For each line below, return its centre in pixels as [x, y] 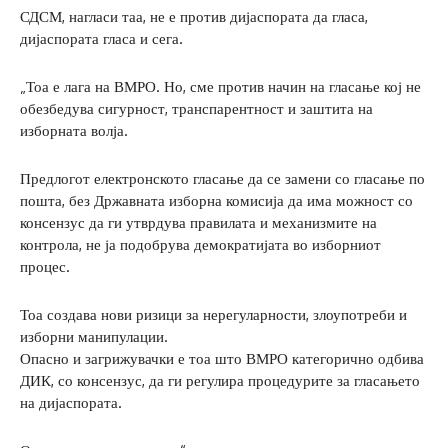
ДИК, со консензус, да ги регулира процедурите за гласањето [220, 380]
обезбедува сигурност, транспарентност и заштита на [196, 108]
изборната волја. [74, 130]
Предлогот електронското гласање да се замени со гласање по [222, 178]
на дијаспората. [71, 402]
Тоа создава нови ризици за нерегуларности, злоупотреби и [213, 314]
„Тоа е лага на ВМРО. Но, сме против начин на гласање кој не [220, 86]
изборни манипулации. [94, 336]
